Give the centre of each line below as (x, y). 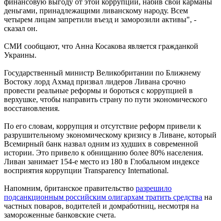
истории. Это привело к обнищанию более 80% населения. (104, 152)
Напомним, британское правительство (70, 188)
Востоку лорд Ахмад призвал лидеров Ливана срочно (95, 81)
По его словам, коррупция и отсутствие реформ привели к (103, 126)
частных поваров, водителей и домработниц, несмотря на (101, 206)
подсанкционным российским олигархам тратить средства (103, 197)
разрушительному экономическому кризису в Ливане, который (110, 135)
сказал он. (21, 28)
